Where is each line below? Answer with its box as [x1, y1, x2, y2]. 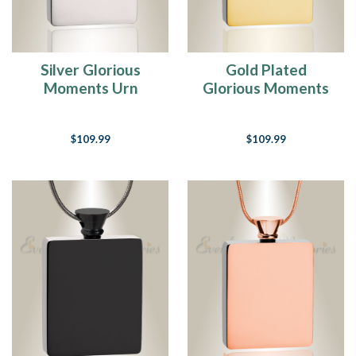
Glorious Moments [203, 78, 329, 97]
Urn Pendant [222, 96, 309, 115]
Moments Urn [43, 78, 137, 97]
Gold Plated [225, 60, 307, 79]
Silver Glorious [40, 60, 141, 79]
